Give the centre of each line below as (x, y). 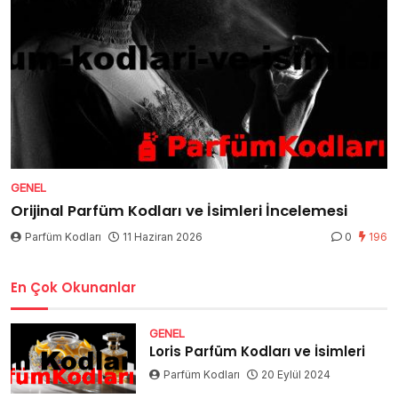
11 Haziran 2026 (163, 236)
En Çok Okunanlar (73, 287)
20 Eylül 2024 (296, 374)
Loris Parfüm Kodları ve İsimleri (258, 351)
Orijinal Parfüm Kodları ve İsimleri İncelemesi (179, 211)
